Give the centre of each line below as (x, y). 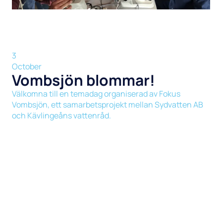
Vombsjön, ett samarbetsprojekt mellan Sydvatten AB (107, 104)
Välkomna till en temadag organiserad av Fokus (96, 93)
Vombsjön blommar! (83, 80)
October (27, 66)
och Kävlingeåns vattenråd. (61, 115)
